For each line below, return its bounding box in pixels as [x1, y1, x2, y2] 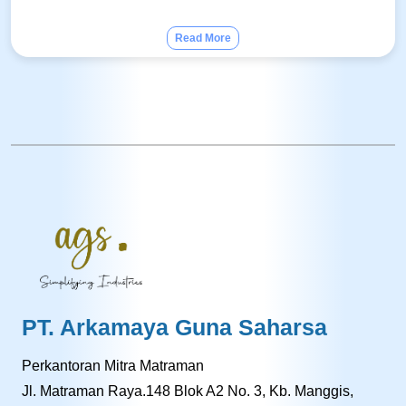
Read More [175, 31, 231, 44]
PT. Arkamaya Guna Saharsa [22, 314, 327, 340]
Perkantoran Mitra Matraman [22, 357, 204, 373]
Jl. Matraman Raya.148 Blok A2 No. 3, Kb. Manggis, [22, 382, 353, 399]
